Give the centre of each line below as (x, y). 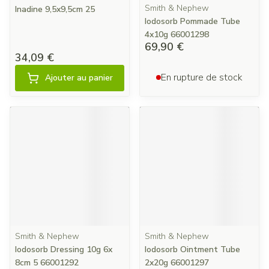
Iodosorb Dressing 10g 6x (64, 249)
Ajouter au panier (79, 78)
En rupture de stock (202, 77)
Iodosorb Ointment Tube (192, 249)
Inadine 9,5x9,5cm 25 (55, 9)
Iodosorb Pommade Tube (192, 21)
